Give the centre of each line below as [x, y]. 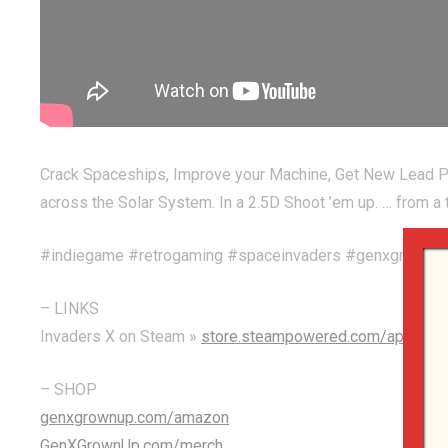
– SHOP [68, 389]
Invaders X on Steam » [120, 336]
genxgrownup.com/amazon [134, 417]
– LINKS [69, 308]
